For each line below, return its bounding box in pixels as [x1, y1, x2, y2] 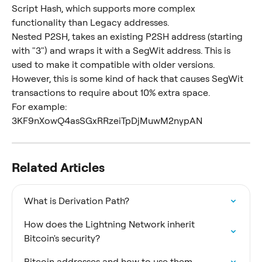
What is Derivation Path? [24, 195, 129, 206]
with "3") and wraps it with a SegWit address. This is [12, 45, 233, 56]
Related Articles [12, 160, 105, 175]
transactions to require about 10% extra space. [12, 87, 210, 98]
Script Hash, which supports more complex [12, 3, 198, 14]
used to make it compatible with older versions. [12, 59, 217, 70]
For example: [12, 101, 69, 112]
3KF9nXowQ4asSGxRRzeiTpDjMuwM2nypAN [12, 115, 202, 126]
